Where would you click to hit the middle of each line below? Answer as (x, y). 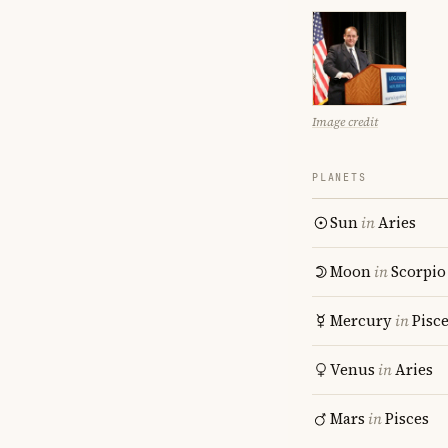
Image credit (345, 122)
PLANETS (339, 177)
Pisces (407, 418)
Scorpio (418, 271)
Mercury (361, 320)
